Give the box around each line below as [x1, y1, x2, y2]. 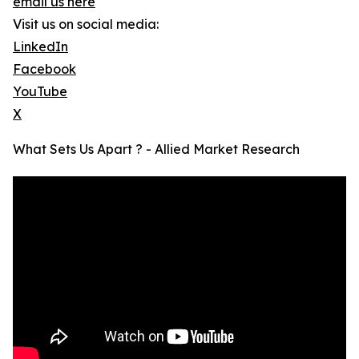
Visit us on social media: [13, 16, 159, 33]
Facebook [13, 61, 76, 78]
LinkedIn [13, 38, 68, 55]
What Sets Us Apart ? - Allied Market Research [13, 141, 300, 158]
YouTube [13, 83, 67, 100]
